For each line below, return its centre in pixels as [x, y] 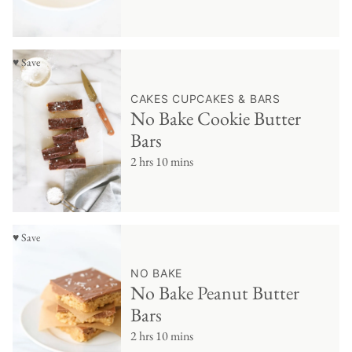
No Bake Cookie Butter [216, 118]
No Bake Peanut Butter [215, 293]
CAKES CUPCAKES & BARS [205, 98]
